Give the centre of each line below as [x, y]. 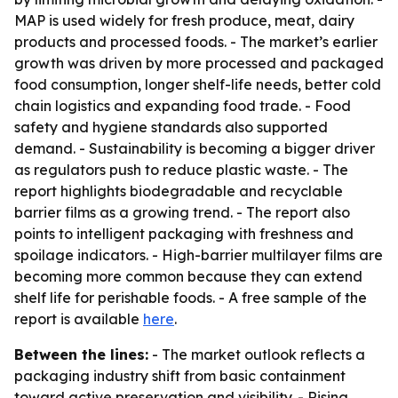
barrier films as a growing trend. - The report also [182, 212]
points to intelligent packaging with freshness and [184, 234]
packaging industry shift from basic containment [180, 376]
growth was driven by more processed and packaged [199, 63]
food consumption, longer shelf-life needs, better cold [198, 84]
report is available [79, 319]
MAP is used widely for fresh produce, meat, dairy [184, 20]
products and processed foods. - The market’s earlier [196, 42]
